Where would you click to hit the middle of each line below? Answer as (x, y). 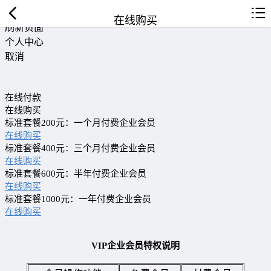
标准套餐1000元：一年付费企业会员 (78, 199)
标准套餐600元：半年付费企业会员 (76, 174)
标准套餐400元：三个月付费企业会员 (80, 148)
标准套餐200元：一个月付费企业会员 (80, 123)
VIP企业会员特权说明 (135, 245)
